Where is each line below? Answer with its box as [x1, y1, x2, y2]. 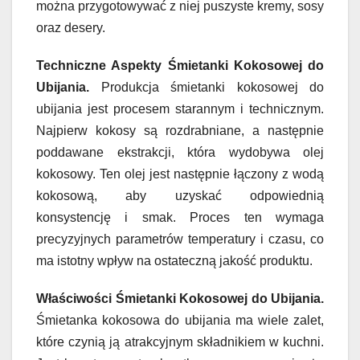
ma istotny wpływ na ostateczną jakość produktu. [36, 253, 313, 268]
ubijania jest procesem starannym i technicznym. [36, 101, 324, 116]
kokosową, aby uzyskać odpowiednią [36, 188, 324, 202]
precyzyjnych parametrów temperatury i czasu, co [36, 231, 324, 246]
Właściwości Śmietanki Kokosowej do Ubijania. [36, 291, 324, 305]
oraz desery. [36, 20, 105, 35]
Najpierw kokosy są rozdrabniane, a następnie [36, 123, 324, 137]
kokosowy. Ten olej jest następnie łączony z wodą [36, 166, 324, 181]
